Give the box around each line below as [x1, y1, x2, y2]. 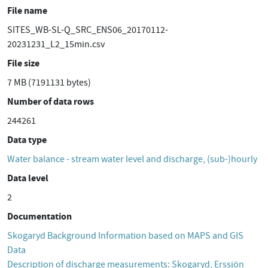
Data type [7, 133, 47, 146]
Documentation [7, 210, 72, 223]
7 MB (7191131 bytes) [7, 77, 91, 89]
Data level [7, 172, 48, 184]
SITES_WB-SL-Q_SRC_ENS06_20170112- [7, 24, 168, 36]
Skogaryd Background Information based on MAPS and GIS [7, 230, 243, 242]
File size [7, 57, 39, 69]
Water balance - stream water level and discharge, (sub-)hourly [7, 153, 257, 165]
